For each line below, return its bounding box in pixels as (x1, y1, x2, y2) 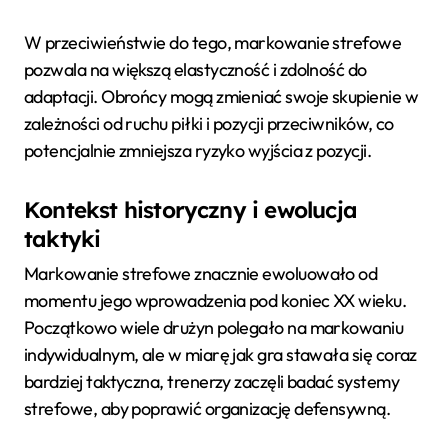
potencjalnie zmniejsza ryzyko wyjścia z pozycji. (24, 139, 372, 163)
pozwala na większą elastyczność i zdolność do (24, 58, 367, 82)
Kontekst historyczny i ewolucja (24, 196, 358, 225)
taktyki (24, 225, 101, 254)
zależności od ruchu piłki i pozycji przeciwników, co (24, 112, 394, 136)
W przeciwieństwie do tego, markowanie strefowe (24, 31, 402, 55)
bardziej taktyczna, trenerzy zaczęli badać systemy (24, 370, 400, 394)
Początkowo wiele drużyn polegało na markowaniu (24, 316, 404, 340)
